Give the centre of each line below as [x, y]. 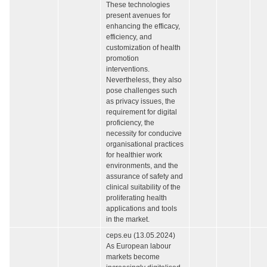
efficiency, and [129, 37]
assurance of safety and [145, 177]
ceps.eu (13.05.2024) [141, 236]
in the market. [128, 220]
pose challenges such [142, 91]
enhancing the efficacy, [143, 27]
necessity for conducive [144, 134]
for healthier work [134, 155]
